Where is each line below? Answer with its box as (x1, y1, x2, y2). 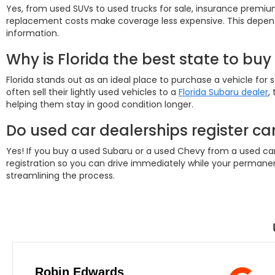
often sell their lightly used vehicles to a (6, 86, 179, 98)
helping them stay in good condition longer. (6, 98, 193, 110)
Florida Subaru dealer (179, 86, 268, 98)
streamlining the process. (6, 169, 115, 182)
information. (6, 27, 59, 39)
